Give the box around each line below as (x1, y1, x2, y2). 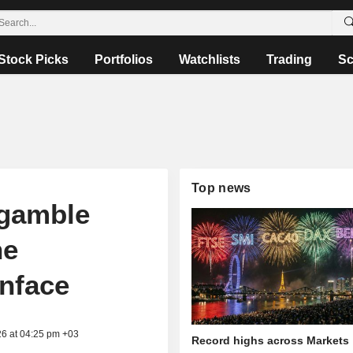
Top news (191, 181, 251, 195)
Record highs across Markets (191, 334, 350, 347)
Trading (266, 53, 313, 66)
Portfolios (95, 53, 154, 66)
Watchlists (179, 53, 241, 66)
